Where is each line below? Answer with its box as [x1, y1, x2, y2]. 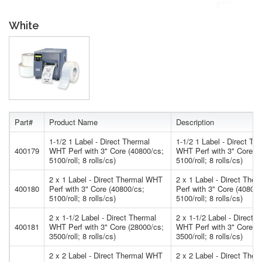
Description [176, 116, 214, 128]
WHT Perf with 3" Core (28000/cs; [49, 221, 164, 233]
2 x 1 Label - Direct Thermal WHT [49, 174, 163, 185]
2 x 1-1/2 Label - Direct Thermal [49, 212, 156, 223]
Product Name [49, 116, 98, 128]
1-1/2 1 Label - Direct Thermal [49, 136, 150, 147]
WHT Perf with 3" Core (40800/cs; [49, 145, 164, 157]
